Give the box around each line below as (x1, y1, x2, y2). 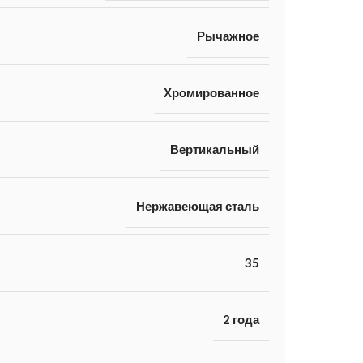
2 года (222, 311, 259, 327)
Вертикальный (169, 141, 259, 156)
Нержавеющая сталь (135, 198, 259, 213)
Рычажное (196, 28, 259, 43)
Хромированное (163, 84, 259, 100)
